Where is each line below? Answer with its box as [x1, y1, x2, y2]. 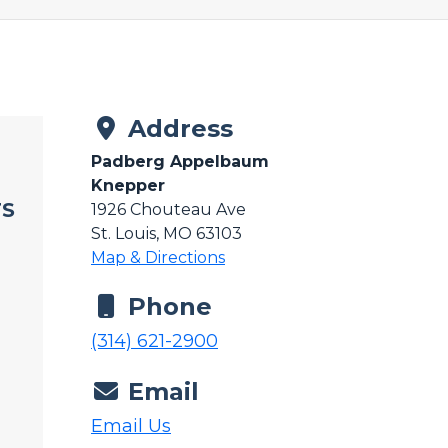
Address [121, 114, 233, 144]
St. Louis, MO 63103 [91, 224, 242, 244]
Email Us [91, 415, 171, 438]
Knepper [91, 176, 165, 196]
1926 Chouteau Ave [91, 200, 246, 220]
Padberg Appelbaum [91, 152, 269, 172]
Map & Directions [91, 248, 225, 268]
